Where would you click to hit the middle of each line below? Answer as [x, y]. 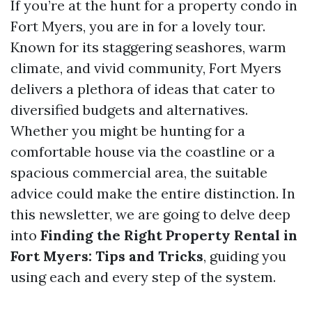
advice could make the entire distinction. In [153, 193]
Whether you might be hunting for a [128, 131]
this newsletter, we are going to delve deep [150, 214]
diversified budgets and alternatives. [129, 110]
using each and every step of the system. [143, 277]
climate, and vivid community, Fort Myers [146, 68]
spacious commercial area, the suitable [139, 172]
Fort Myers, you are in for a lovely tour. [138, 26]
